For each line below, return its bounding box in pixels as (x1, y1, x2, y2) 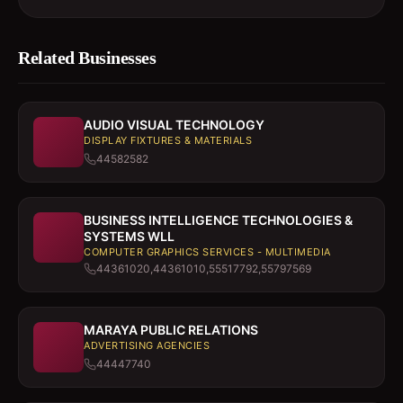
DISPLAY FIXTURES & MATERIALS (84, 134, 252, 147)
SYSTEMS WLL (84, 228, 175, 244)
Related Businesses (18, 48, 156, 67)
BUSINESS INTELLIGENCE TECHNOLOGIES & (84, 212, 353, 228)
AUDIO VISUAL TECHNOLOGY (84, 117, 264, 132)
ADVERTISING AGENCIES (84, 339, 210, 352)
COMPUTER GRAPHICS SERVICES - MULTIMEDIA (84, 246, 331, 258)
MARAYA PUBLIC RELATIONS (84, 322, 258, 337)
